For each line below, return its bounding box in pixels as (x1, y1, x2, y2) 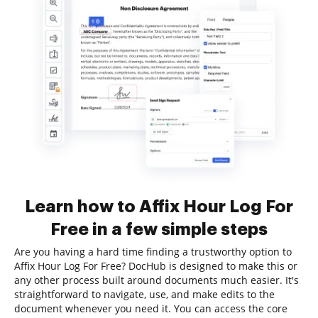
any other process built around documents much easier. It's (14, 273, 299, 287)
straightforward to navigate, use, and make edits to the (14, 287, 275, 301)
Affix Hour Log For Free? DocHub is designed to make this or (14, 259, 297, 273)
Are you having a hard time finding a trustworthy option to (14, 245, 292, 258)
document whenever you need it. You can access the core (14, 302, 287, 315)
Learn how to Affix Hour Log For (25, 198, 293, 215)
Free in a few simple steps (50, 221, 268, 238)
